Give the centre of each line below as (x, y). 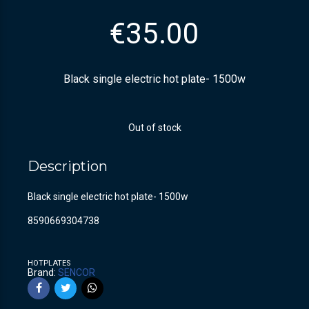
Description (68, 166)
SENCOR (77, 272)
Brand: (43, 272)
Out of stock (154, 127)
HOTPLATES (49, 263)
